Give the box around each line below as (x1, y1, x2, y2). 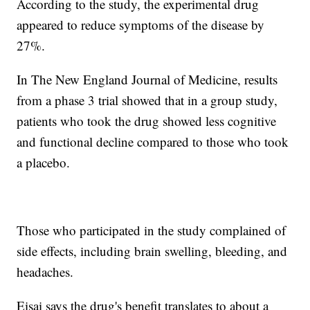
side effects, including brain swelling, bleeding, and (17, 241, 288, 259)
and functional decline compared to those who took (17, 132, 289, 150)
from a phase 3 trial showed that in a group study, (17, 91, 278, 109)
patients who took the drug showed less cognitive (17, 111, 277, 129)
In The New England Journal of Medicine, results (17, 70, 278, 88)
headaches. (17, 262, 74, 280)
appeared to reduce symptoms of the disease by (17, 15, 265, 33)
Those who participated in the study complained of (17, 221, 286, 239)
